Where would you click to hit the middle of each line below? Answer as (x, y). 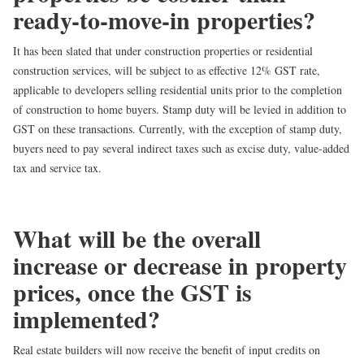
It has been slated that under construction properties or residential (163, 51)
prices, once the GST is (132, 292)
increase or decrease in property (180, 265)
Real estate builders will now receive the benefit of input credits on (167, 350)
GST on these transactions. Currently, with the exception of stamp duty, (178, 129)
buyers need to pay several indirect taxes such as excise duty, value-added (181, 149)
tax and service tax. (57, 168)
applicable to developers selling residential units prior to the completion (178, 90)
